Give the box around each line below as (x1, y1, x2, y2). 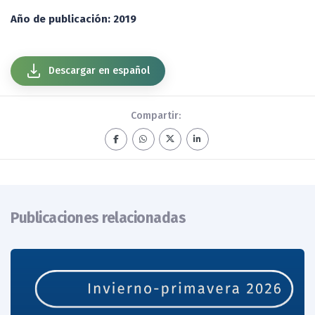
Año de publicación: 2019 (11, 13, 136, 26)
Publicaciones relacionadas (11, 208, 186, 227)
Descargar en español (45, 64, 150, 77)
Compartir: (131, 109, 181, 122)
